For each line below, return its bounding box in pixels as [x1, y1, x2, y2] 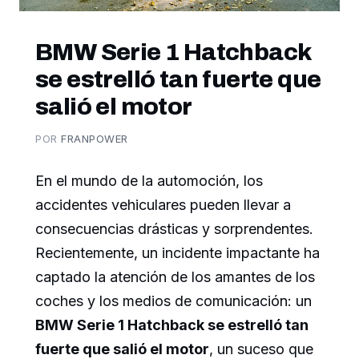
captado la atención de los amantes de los [35, 268, 315, 285]
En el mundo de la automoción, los [35, 171, 263, 189]
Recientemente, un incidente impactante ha [35, 244, 320, 261]
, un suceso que [209, 340, 313, 357]
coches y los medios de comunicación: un [35, 292, 312, 309]
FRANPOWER [61, 131, 128, 145]
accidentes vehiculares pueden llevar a [35, 196, 291, 213]
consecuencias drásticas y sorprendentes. [35, 220, 313, 237]
